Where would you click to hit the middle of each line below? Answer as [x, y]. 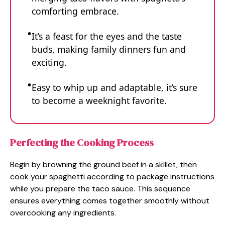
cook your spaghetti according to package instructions [112, 177]
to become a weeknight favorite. [99, 100]
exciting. [49, 62]
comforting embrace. [75, 11]
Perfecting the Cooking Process [82, 143]
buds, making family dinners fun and [109, 49]
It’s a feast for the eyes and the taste [107, 36]
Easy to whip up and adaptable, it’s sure [115, 87]
